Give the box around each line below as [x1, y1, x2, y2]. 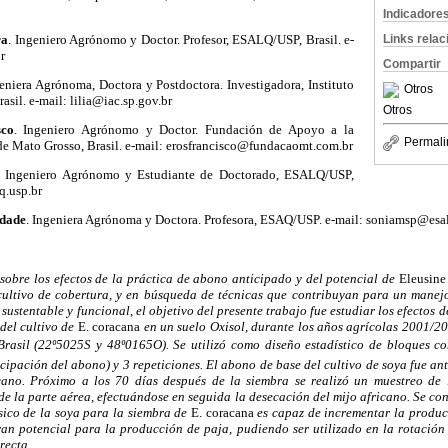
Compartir [383, 57, 441, 71]
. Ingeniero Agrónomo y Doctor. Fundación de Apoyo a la [13, 122, 354, 138]
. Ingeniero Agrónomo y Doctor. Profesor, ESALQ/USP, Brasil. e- [8, 31, 355, 47]
